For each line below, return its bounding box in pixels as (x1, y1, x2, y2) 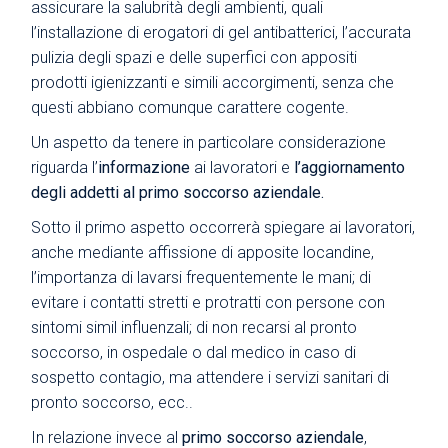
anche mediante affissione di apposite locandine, (31, 242, 375, 262)
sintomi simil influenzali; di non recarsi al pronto (31, 317, 358, 337)
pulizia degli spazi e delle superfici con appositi (31, 47, 358, 67)
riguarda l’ (31, 157, 99, 177)
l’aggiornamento (294, 157, 406, 177)
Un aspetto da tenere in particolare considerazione (31, 132, 387, 152)
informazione (98, 157, 191, 177)
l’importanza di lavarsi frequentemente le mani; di (31, 267, 372, 287)
